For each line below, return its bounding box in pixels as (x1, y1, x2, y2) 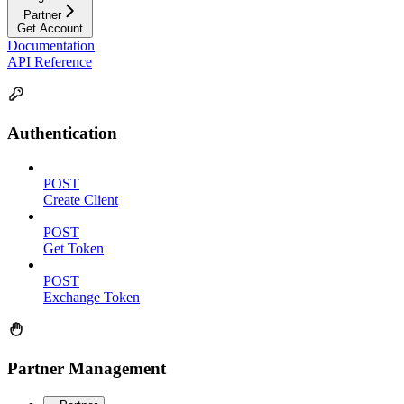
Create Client (43, 192, 118, 208)
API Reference (7, 53, 92, 69)
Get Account (17, 21, 83, 35)
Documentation (7, 37, 95, 53)
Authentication (7, 123, 117, 142)
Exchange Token (43, 289, 140, 306)
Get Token (43, 241, 104, 257)
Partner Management (7, 359, 166, 378)
